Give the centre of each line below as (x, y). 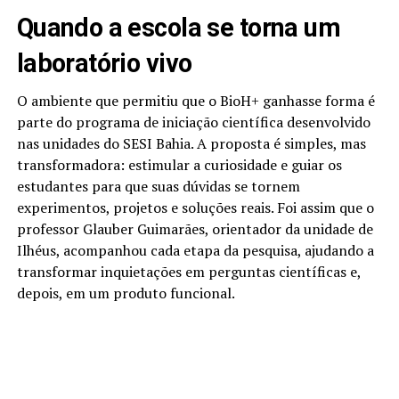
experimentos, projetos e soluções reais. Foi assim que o (195, 208)
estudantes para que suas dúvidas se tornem (158, 187)
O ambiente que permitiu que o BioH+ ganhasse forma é (195, 101)
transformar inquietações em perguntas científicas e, (188, 272)
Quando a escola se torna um (179, 28)
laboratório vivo (104, 64)
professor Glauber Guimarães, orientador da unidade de (195, 229)
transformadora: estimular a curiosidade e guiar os (179, 165)
